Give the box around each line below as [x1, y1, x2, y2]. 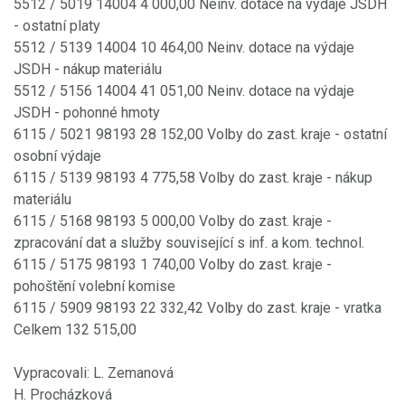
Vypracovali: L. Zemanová [14, 363, 174, 381]
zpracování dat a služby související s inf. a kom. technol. [14, 233, 364, 251]
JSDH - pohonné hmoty [14, 103, 160, 121]
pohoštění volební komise [14, 277, 175, 295]
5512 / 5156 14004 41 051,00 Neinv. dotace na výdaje [14, 81, 354, 99]
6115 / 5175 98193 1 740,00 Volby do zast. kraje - [14, 255, 332, 273]
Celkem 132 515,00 [14, 320, 137, 338]
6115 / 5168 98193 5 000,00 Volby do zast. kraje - [14, 212, 332, 230]
